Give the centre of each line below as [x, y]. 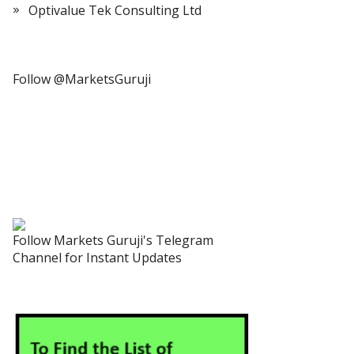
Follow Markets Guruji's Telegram [113, 240]
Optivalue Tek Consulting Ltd [115, 10]
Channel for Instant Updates [97, 258]
